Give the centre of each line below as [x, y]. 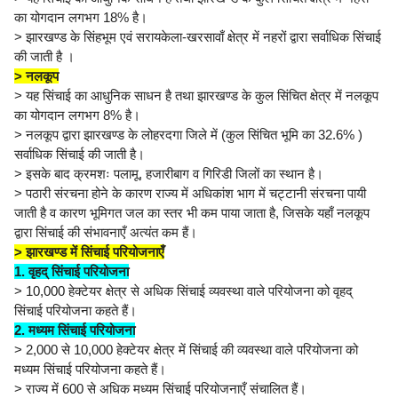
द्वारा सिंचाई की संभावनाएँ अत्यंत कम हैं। [106, 233]
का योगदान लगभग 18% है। [83, 18]
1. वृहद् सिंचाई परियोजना [72, 272]
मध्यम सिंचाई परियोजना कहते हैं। [92, 370]
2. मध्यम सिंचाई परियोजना [75, 330]
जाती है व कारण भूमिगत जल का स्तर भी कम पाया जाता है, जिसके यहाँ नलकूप [192, 213]
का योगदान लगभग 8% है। [79, 115]
